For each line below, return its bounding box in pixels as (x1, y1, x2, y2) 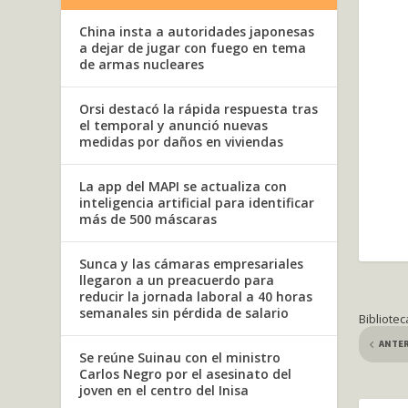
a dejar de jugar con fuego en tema (79, 39, 307, 57)
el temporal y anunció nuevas (79, 117, 269, 135)
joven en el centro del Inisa (79, 382, 250, 400)
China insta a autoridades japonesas (79, 23, 315, 41)
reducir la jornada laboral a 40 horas (79, 288, 313, 306)
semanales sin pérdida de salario (79, 304, 290, 322)
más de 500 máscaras (79, 210, 218, 229)
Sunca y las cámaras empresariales (79, 255, 304, 273)
